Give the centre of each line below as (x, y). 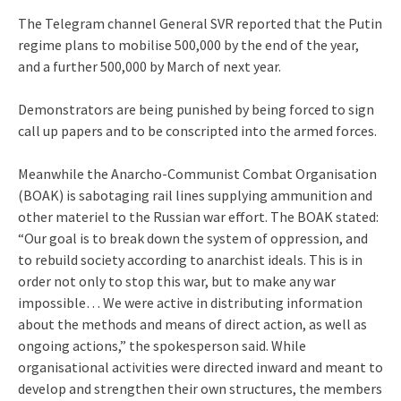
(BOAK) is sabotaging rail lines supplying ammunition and (195, 195)
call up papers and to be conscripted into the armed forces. (197, 130)
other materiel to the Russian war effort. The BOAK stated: (198, 216)
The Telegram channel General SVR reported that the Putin (200, 23)
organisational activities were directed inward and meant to (200, 367)
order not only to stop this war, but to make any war (177, 281)
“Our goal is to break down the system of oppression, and (193, 238)
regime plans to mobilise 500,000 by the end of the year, (188, 44)
